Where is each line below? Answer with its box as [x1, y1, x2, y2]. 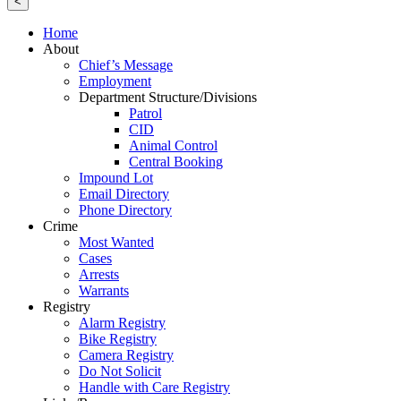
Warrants [79, 283, 129, 299]
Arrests [79, 267, 119, 283]
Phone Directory [79, 202, 172, 218]
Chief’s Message [79, 57, 173, 73]
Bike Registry [79, 331, 157, 347]
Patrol [129, 106, 162, 122]
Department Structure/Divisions [79, 90, 257, 106]
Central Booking [129, 154, 223, 170]
